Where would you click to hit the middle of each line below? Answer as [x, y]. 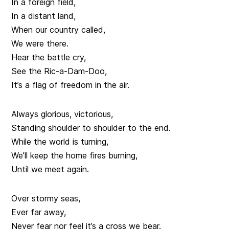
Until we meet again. [50, 169]
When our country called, [59, 30]
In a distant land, [44, 16]
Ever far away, [39, 212]
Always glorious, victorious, [62, 114]
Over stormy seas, [46, 199]
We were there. [40, 44]
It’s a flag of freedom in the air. [71, 85]
